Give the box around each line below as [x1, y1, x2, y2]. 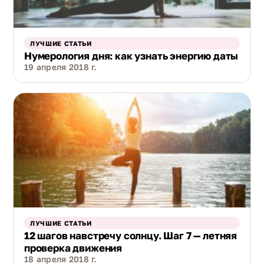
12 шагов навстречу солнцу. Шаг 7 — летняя [24, 229, 237, 242]
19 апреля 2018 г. [24, 61, 97, 72]
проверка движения [24, 242, 123, 255]
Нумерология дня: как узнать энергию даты [24, 49, 239, 62]
